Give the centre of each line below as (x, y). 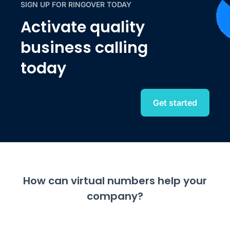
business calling (84, 48)
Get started (175, 103)
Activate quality (83, 27)
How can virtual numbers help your (115, 181)
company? (115, 196)
